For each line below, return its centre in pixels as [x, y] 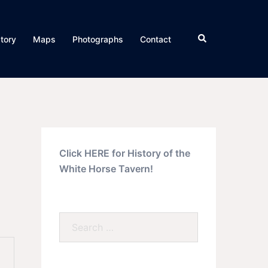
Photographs [98, 39]
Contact [156, 39]
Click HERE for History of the [124, 153]
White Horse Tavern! [106, 169]
